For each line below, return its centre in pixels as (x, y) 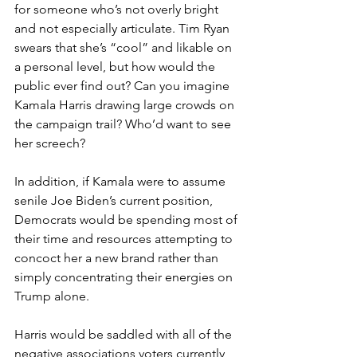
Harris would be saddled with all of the (125, 334)
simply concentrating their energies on (125, 277)
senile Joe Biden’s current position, (115, 200)
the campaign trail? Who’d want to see (124, 124)
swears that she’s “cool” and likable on (125, 47)
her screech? (50, 143)
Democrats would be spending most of (127, 219)
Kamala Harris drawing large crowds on (126, 104)
